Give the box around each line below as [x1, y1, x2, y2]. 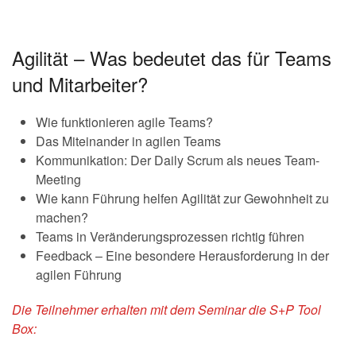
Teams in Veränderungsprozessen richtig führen [36, 227, 304, 246]
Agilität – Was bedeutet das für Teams [12, 44, 331, 72]
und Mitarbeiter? [12, 70, 148, 99]
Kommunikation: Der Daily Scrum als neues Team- [36, 151, 319, 170]
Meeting [36, 170, 81, 189]
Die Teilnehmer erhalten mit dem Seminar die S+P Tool [12, 300, 321, 319]
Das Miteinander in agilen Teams [36, 132, 221, 151]
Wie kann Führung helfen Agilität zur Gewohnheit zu [36, 189, 329, 208]
